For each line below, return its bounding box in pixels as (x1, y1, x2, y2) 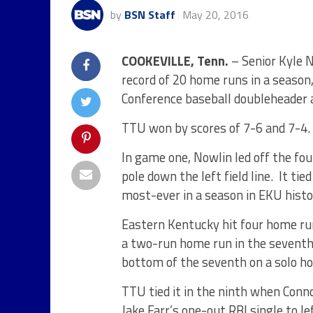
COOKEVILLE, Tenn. (122, 51, 228, 71)
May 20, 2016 (182, 6, 249, 23)
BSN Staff (124, 6, 175, 23)
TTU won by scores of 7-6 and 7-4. (122, 118, 310, 138)
